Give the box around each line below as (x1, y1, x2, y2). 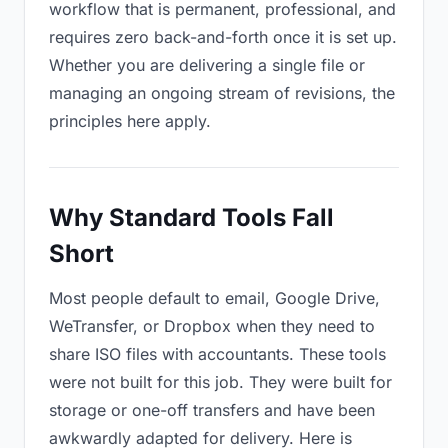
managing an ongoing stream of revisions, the (49, 83, 395, 103)
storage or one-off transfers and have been (49, 400, 375, 420)
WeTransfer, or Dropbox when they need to (49, 316, 375, 336)
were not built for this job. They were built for (49, 372, 392, 392)
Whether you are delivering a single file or (49, 55, 365, 75)
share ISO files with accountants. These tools (49, 344, 386, 364)
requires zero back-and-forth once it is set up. (49, 27, 397, 47)
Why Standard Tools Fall (49, 203, 334, 232)
